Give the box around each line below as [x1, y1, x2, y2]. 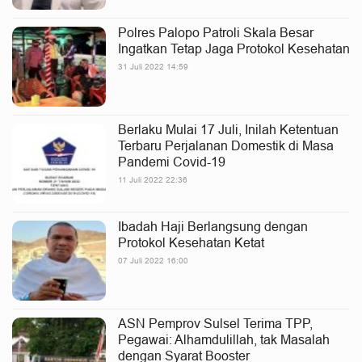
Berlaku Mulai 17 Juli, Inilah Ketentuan [118, 122, 339, 137]
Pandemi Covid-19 [118, 154, 225, 169]
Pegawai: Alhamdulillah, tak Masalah [118, 332, 330, 347]
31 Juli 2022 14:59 [118, 61, 188, 72]
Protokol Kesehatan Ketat [118, 235, 264, 250]
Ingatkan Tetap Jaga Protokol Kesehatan [118, 41, 350, 56]
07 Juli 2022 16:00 [118, 255, 188, 266]
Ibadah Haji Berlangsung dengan [118, 219, 308, 234]
